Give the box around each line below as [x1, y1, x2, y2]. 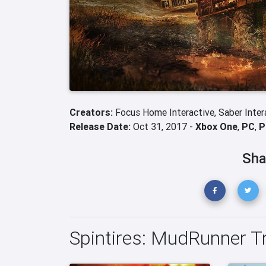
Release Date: [69, 121, 131, 132]
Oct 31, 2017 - [131, 121, 195, 132]
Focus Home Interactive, [115, 106, 218, 118]
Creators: [69, 106, 115, 118]
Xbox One [195, 121, 237, 132]
